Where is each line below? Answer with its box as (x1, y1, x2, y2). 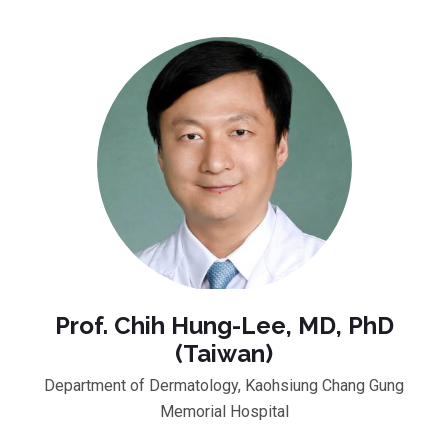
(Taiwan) (175, 338, 273, 368)
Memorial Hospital (159, 401, 289, 421)
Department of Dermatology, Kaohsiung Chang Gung (44, 375, 404, 395)
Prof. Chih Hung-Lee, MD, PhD (54, 310, 394, 340)
